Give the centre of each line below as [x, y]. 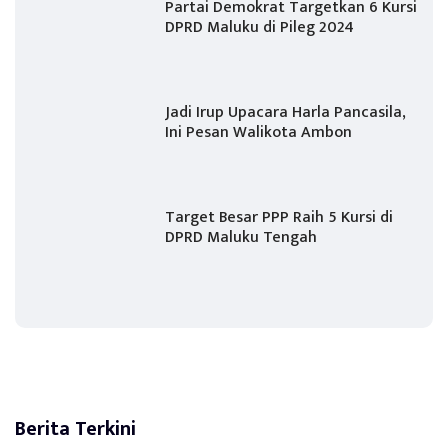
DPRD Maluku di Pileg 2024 [259, 27]
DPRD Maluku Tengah [241, 237]
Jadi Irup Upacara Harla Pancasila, [285, 112]
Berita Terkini [75, 429]
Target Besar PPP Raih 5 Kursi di [279, 217]
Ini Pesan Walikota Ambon [258, 132]
